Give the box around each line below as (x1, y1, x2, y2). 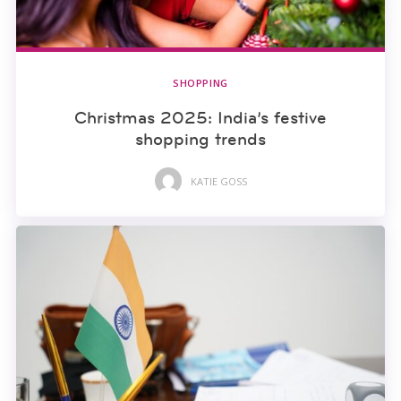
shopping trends (135, 128, 266, 150)
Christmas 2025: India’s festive (74, 107, 327, 129)
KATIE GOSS (190, 174, 247, 188)
